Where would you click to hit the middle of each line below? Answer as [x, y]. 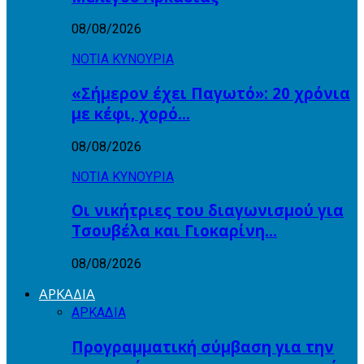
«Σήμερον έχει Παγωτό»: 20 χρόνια [211, 93]
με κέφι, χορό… [131, 113]
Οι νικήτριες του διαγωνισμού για [208, 210]
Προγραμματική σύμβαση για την [203, 346]
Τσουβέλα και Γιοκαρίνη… [174, 231]
